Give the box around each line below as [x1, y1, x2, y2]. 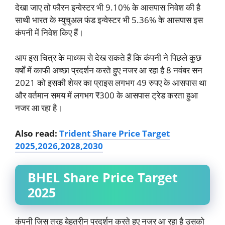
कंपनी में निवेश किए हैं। [15, 26, 83, 38]
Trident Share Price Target [59, 127, 170, 139]
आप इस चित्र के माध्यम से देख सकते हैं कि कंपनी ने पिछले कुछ [15, 52, 201, 63]
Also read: [15, 127, 59, 139]
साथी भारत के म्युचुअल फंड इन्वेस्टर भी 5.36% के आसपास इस [15, 14, 203, 26]
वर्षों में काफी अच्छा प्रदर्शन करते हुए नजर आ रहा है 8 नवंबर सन [15, 64, 202, 76]
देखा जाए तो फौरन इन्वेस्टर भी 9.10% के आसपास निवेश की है [15, 1, 200, 13]
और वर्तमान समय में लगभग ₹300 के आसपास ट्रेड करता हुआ [15, 89, 198, 101]
